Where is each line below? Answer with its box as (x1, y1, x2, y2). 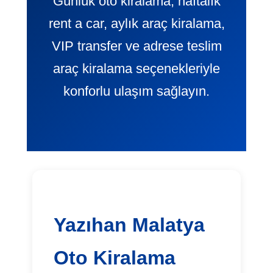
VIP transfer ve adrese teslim (51, 38, 222, 54)
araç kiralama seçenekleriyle (53, 61, 220, 77)
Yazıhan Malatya (54, 214, 205, 236)
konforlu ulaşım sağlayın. (63, 83, 210, 99)
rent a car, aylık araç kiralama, (48, 16, 225, 32)
